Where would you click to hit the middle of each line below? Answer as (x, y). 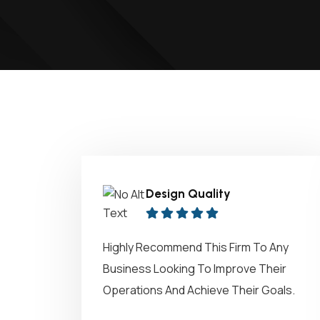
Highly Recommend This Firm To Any (196, 247)
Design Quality (188, 194)
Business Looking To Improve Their (195, 269)
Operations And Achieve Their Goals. (199, 290)
